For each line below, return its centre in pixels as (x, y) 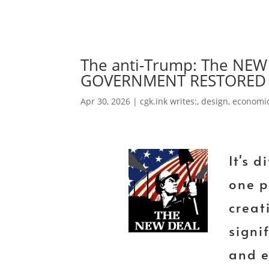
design (215, 101)
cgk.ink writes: (169, 101)
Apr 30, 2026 (106, 101)
